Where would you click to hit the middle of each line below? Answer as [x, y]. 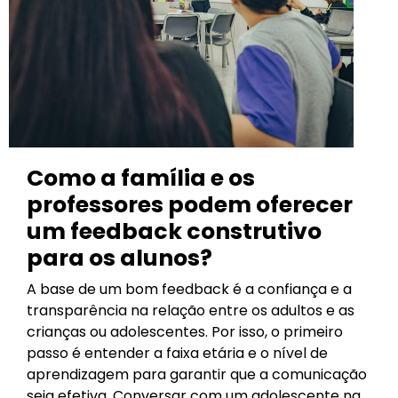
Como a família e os [141, 179]
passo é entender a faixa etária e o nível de [177, 354]
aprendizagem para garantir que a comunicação [197, 375]
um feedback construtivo [174, 232]
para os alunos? [119, 259]
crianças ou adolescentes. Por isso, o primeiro [185, 332]
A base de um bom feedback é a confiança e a [189, 290]
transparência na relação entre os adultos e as [191, 311]
